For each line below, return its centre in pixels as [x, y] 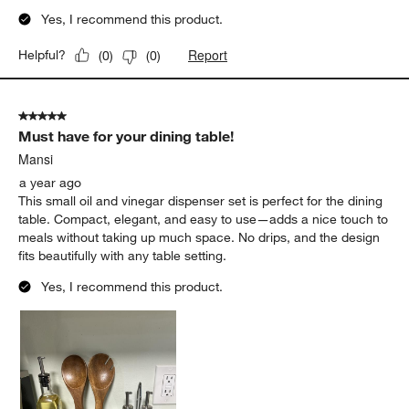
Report [208, 55]
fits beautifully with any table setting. [123, 256]
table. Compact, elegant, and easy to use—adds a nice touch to [204, 220]
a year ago [51, 183]
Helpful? [42, 55]
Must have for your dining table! [126, 136]
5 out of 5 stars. [64, 116]
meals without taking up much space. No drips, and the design [199, 238]
